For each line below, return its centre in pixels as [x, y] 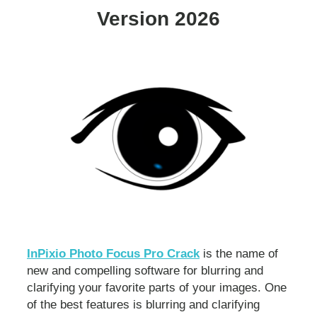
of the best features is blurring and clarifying [143, 304]
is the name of [239, 253]
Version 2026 [158, 18]
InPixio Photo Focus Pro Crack [113, 253]
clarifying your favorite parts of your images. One [157, 287]
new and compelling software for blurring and [145, 270]
